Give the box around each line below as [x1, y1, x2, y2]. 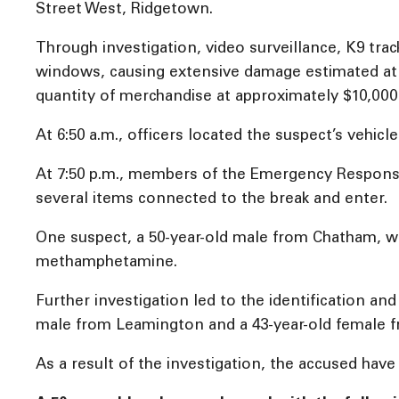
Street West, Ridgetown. [36, 2, 213, 18]
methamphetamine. [36, 255, 177, 271]
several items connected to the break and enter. [36, 191, 387, 208]
